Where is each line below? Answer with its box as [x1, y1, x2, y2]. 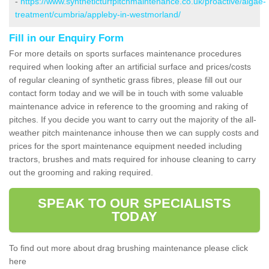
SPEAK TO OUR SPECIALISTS [38, 195, 231, 211]
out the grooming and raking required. [9, 167, 153, 177]
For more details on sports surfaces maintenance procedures [9, 48, 241, 58]
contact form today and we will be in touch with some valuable [9, 88, 243, 98]
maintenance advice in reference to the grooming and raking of [9, 101, 248, 111]
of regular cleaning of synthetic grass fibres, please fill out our [9, 74, 242, 85]
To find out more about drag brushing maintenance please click [9, 243, 248, 253]
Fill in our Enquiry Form [9, 32, 124, 44]
